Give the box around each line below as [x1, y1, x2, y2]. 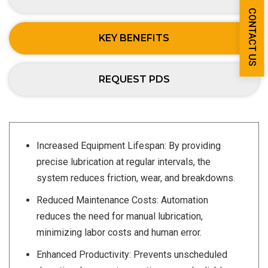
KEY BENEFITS [99, 32, 169, 44]
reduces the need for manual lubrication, [36, 211, 203, 223]
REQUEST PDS [98, 74, 170, 86]
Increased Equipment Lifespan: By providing [36, 140, 221, 152]
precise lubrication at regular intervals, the [36, 156, 211, 168]
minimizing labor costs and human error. [36, 227, 202, 239]
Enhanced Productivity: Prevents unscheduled [36, 249, 227, 261]
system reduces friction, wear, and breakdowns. [36, 172, 235, 184]
